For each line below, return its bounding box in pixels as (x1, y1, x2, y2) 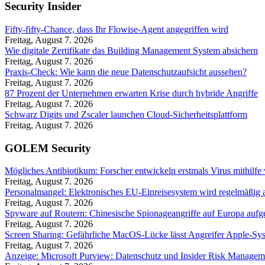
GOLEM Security (5, 141, 91, 154)
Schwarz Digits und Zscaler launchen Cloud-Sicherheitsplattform (5, 109, 247, 119)
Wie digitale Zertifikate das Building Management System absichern (5, 45, 258, 56)
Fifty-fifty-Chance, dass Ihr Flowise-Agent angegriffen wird (5, 24, 228, 34)
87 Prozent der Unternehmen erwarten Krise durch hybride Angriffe (5, 88, 258, 98)
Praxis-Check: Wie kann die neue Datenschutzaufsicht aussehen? (5, 66, 247, 77)
